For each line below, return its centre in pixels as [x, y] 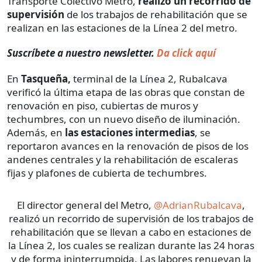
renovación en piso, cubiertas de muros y [103, 105]
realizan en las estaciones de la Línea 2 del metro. [122, 27]
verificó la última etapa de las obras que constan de [126, 92]
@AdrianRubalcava [198, 205]
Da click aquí [185, 53]
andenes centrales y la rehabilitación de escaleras [123, 159]
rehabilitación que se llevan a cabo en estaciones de [131, 232]
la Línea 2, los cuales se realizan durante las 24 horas [131, 245]
